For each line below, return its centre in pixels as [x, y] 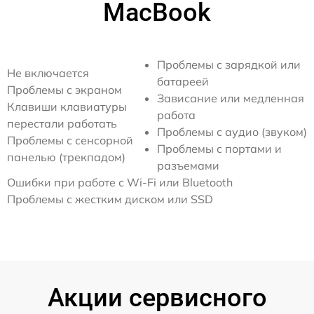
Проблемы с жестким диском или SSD [110, 199]
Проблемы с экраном [64, 89]
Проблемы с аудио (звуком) [232, 131]
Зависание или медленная [231, 98]
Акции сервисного [157, 298]
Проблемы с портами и [219, 148]
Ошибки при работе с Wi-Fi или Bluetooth [120, 182]
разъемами [188, 165]
